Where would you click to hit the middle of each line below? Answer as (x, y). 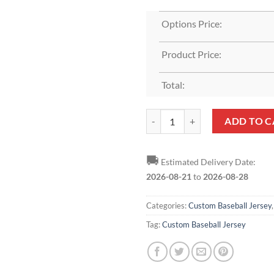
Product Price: (191, 54)
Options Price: (191, 24)
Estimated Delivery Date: (207, 161)
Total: (173, 84)
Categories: (167, 206)
